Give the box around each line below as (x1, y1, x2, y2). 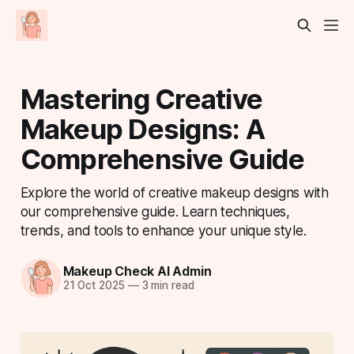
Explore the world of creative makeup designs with (20, 183, 329, 201)
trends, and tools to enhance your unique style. (20, 221, 307, 239)
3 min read (138, 279, 194, 292)
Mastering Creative (20, 81, 263, 115)
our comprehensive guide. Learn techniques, (20, 202, 290, 220)
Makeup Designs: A (20, 111, 265, 145)
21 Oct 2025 (62, 279, 125, 292)
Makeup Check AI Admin (62, 263, 212, 280)
